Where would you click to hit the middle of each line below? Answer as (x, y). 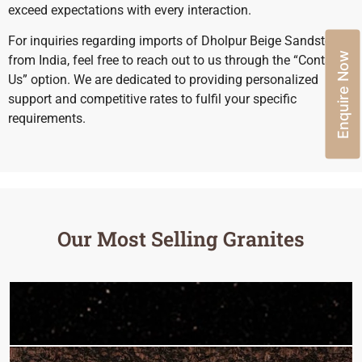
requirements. (47, 119)
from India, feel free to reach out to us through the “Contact (175, 61)
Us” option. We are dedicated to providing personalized (163, 80)
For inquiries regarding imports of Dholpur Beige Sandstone (177, 41)
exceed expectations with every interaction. (130, 10)
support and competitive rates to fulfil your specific (152, 99)
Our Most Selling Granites (181, 239)
